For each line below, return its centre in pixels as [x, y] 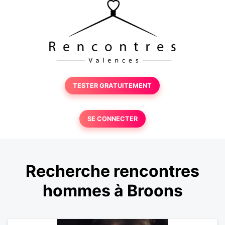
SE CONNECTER [112, 119]
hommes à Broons [113, 191]
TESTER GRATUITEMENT [113, 86]
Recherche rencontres [113, 171]
